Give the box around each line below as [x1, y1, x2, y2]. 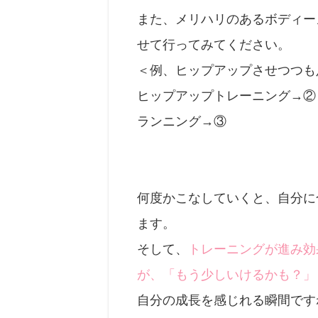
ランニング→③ [137, 114, 226, 128]
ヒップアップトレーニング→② [137, 89, 316, 103]
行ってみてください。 [163, 38, 290, 52]
